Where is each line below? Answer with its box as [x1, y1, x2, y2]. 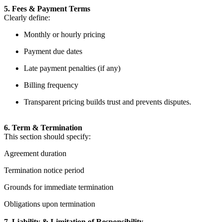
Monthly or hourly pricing [24, 30, 105, 39]
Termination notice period [4, 166, 84, 175]
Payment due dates [24, 47, 82, 56]
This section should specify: [4, 132, 91, 141]
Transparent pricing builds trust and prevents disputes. [24, 98, 191, 107]
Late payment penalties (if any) [24, 64, 120, 73]
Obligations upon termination [4, 200, 95, 209]
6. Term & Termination [4, 123, 82, 132]
